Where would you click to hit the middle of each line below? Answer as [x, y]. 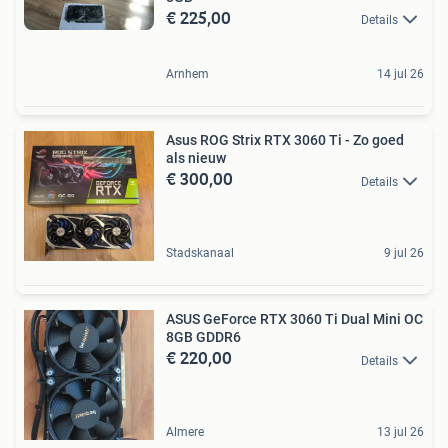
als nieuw [196, 158]
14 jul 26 [400, 74]
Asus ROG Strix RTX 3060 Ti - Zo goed [285, 140]
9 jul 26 [404, 253]
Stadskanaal [200, 253]
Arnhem [187, 74]
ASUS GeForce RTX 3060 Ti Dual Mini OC [294, 319]
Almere [185, 432]
